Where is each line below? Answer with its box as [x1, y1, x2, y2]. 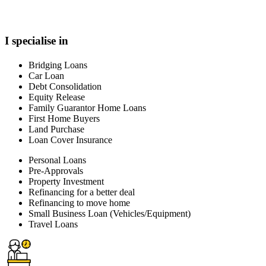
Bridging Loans [28, 60, 87, 71]
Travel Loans [28, 219, 78, 230]
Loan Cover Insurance [28, 135, 112, 145]
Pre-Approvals [28, 166, 83, 176]
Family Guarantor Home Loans [28, 103, 146, 113]
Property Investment [28, 176, 104, 187]
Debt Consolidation [28, 81, 102, 92]
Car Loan [28, 71, 64, 81]
